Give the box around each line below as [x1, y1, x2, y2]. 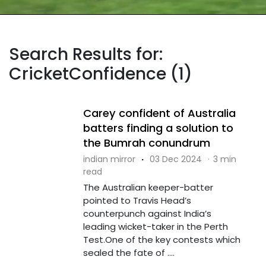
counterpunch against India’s [83, 207, 211, 220]
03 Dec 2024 [149, 153, 202, 165]
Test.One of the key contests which [83, 233, 240, 246]
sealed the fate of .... [83, 246, 175, 259]
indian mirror [83, 153, 135, 165]
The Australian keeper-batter [83, 180, 213, 194]
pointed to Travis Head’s [83, 194, 191, 207]
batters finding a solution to [83, 120, 233, 135]
